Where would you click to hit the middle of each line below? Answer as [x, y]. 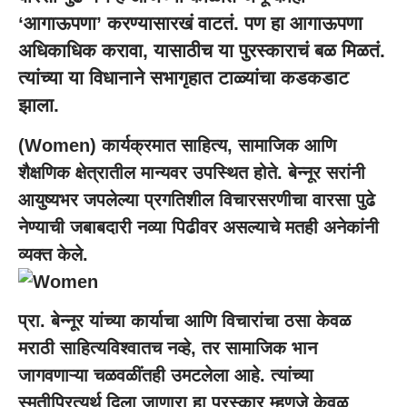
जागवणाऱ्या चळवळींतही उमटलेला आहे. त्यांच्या [166, 375]
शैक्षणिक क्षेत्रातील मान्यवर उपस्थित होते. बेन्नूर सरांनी [192, 172]
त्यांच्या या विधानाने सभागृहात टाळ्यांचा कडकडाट [184, 78]
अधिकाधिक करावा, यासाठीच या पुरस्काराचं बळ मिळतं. [202, 50]
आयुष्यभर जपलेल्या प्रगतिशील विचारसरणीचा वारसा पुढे [197, 199]
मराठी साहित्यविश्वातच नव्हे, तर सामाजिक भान [168, 348]
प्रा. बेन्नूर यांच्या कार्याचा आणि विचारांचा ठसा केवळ [184, 321]
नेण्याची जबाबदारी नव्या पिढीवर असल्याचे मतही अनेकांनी [199, 227]
